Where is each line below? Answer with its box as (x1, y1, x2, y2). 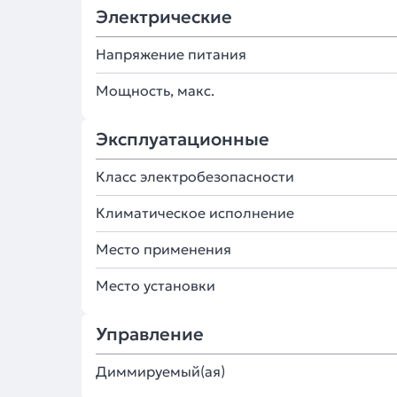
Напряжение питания (96, 45, 246, 63)
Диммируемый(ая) (96, 362, 225, 380)
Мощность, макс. (96, 82, 214, 99)
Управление (96, 323, 204, 346)
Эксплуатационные (96, 128, 269, 151)
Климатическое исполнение (96, 204, 294, 222)
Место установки (96, 276, 215, 294)
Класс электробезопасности (96, 167, 294, 185)
